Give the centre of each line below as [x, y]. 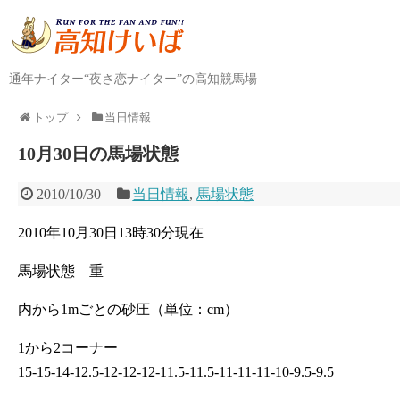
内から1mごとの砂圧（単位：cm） [128, 309]
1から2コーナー [68, 348]
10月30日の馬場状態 [98, 154]
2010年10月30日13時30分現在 [111, 233]
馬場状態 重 [61, 271]
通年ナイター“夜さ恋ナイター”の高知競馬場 [133, 79]
